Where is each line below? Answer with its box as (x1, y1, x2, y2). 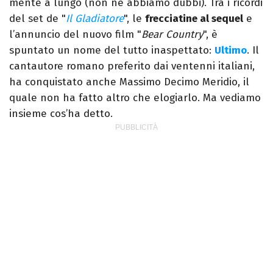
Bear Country (141, 28, 203, 41)
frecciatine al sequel (145, 12, 243, 26)
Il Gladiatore (66, 12, 124, 26)
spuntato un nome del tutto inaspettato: (9, 44, 214, 57)
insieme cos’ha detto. (9, 107, 113, 121)
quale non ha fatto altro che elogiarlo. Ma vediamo (9, 91, 261, 105)
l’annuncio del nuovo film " (9, 28, 141, 41)
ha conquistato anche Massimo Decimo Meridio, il (9, 76, 249, 89)
